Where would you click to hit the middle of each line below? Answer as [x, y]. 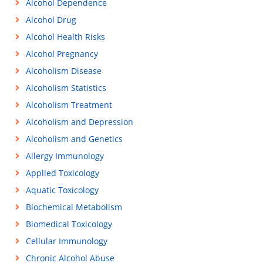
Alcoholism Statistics [66, 88]
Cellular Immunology [66, 241]
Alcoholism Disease [63, 71]
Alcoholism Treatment [69, 105]
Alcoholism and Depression [79, 122]
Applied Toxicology [62, 173]
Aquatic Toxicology [62, 190]
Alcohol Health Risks [65, 37]
